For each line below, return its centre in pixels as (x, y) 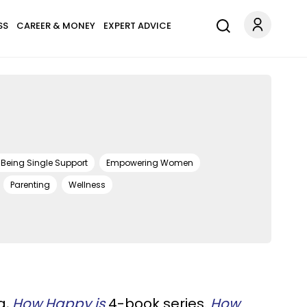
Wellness (87, 185)
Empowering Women (150, 163)
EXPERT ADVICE (137, 26)
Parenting (30, 185)
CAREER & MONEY (56, 26)
